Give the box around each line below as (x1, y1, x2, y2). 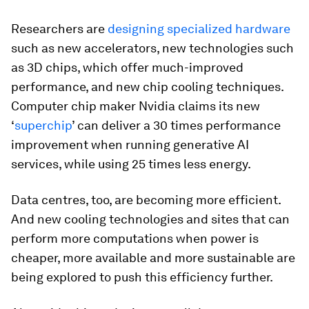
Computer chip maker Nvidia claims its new (11, 98, 260, 113)
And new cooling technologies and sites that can (11, 211, 290, 226)
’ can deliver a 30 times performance (72, 117, 281, 132)
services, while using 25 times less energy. (11, 156, 251, 171)
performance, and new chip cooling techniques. (11, 79, 283, 94)
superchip (14, 117, 72, 132)
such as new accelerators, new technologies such (11, 40, 294, 55)
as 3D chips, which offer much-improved (11, 59, 243, 74)
